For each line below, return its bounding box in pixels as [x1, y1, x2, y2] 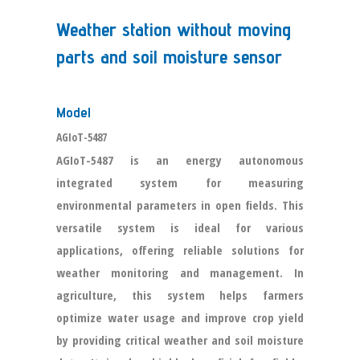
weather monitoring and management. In [56, 264, 304, 280]
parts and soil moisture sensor [56, 45, 282, 68]
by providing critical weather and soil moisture [56, 332, 304, 348]
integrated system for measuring [56, 174, 304, 190]
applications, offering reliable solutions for [56, 242, 304, 258]
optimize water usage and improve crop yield [56, 309, 304, 325]
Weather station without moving [56, 18, 291, 41]
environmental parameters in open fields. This [56, 197, 304, 213]
